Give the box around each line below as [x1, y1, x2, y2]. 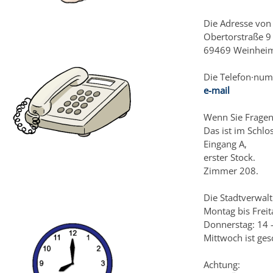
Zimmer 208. [203, 164, 258, 177]
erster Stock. [203, 151, 255, 163]
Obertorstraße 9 [203, 30, 271, 43]
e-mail [203, 83, 230, 96]
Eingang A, [203, 137, 247, 150]
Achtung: [203, 258, 240, 271]
